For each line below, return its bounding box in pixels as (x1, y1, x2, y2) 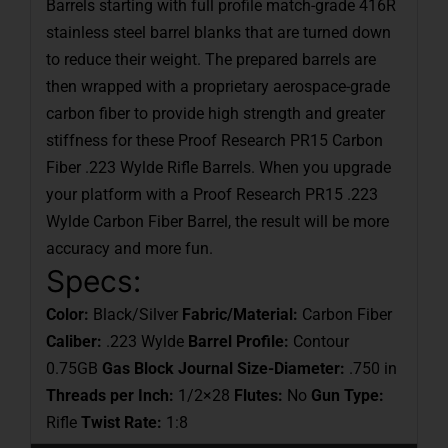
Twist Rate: (81, 413, 162, 433)
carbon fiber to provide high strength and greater (46, 104, 385, 124)
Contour (289, 332, 349, 352)
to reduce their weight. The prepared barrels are (46, 50, 376, 70)
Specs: (46, 263, 141, 300)
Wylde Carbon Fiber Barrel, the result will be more (46, 212, 389, 232)
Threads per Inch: (46, 386, 174, 406)
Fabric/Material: (182, 305, 298, 325)
